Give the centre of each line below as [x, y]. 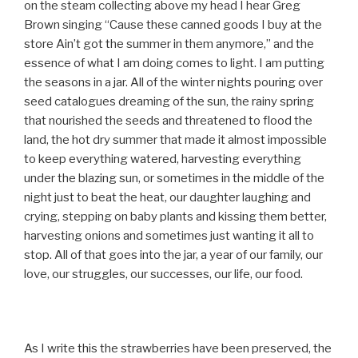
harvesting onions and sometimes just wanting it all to [169, 235]
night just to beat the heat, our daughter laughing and [167, 197]
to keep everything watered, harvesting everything [163, 159]
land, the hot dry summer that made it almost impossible [175, 139]
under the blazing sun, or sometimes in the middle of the [174, 178]
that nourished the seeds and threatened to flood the [168, 120]
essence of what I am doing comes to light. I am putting [174, 63]
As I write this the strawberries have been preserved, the [178, 348]
